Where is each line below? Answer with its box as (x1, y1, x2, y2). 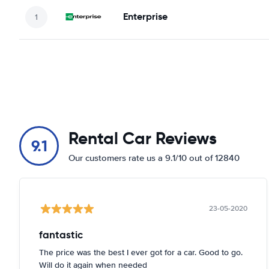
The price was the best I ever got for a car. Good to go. (39, 247, 243, 258)
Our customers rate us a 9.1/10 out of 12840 (68, 153, 240, 163)
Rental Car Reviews (68, 128, 217, 149)
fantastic (39, 228, 83, 241)
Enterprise (123, 10, 168, 23)
